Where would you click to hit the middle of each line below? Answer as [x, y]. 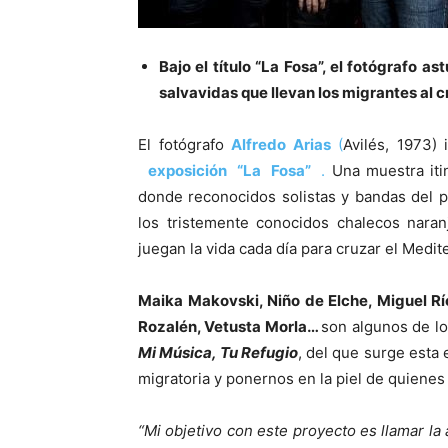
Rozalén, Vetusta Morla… [230, 327]
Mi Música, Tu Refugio [218, 353]
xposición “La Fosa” [237, 171]
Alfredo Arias [281, 145]
